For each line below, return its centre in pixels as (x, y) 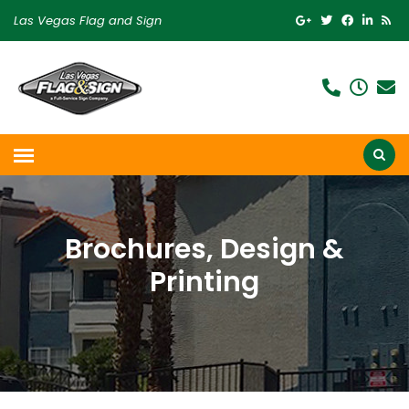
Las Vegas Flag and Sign (88, 21)
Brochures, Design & (204, 249)
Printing (204, 282)
